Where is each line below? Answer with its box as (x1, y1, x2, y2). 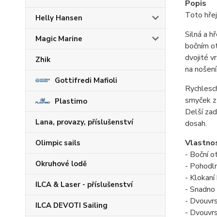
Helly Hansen (35, 13, 82, 23)
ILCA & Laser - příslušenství (35, 180, 133, 189)
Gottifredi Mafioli (55, 76, 117, 85)
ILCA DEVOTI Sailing (35, 201, 108, 210)
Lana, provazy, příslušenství (35, 117, 133, 127)
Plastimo (55, 96, 87, 106)
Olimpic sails (35, 138, 80, 148)
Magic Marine (35, 34, 82, 44)
